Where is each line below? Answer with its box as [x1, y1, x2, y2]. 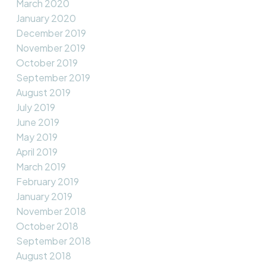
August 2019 [15, 85, 71, 99]
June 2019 [15, 115, 59, 128]
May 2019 [15, 130, 58, 143]
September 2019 [15, 71, 90, 84]
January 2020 [15, 11, 76, 24]
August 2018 [15, 249, 71, 262]
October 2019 [15, 56, 78, 69]
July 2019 [15, 100, 55, 113]
